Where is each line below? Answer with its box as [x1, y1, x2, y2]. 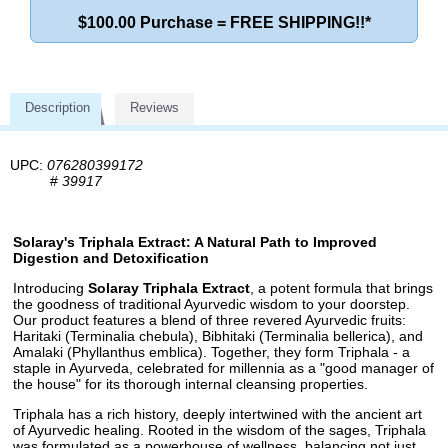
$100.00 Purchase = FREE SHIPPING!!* [77, 14, 371, 32]
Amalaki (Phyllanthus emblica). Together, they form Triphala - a [13, 343, 410, 360]
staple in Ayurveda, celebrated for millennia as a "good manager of [13, 359, 434, 376]
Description [25, 100, 90, 116]
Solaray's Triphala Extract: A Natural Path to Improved [13, 233, 377, 250]
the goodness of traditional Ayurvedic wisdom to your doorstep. [13, 295, 410, 312]
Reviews [130, 100, 179, 116]
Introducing [13, 279, 88, 296]
